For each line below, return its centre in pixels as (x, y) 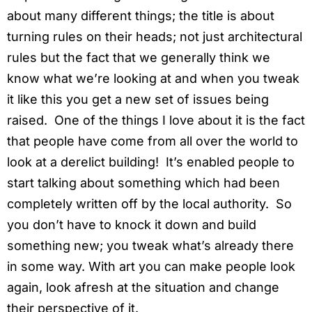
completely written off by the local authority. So (149, 203)
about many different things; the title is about (141, 15)
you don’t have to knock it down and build (132, 224)
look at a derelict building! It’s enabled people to (151, 162)
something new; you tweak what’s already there (150, 245)
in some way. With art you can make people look (151, 266)
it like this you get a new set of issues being (138, 99)
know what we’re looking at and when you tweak (153, 78)
